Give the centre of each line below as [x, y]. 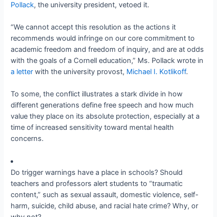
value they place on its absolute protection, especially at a [105, 116]
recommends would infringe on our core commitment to [103, 38]
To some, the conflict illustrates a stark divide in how [97, 94]
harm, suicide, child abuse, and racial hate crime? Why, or [105, 206]
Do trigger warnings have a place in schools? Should [97, 172]
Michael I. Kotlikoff [156, 71]
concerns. [27, 139]
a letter [22, 71]
